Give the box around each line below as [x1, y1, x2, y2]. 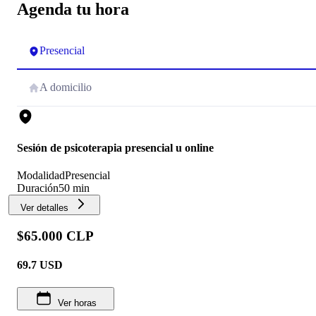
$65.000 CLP [17, 229, 94, 244]
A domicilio [39, 80, 92, 93]
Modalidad [17, 169, 65, 182]
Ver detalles [20, 202, 68, 214]
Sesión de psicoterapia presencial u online [17, 142, 214, 154]
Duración [17, 182, 59, 195]
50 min [59, 182, 90, 195]
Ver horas [57, 297, 97, 308]
